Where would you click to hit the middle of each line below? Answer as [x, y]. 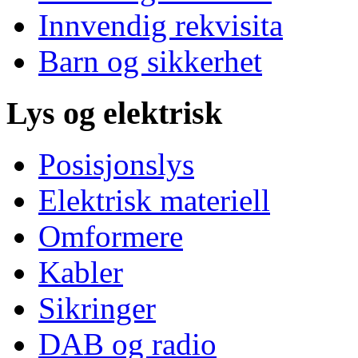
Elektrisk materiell [154, 201]
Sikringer [97, 308]
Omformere [111, 237]
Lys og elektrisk [114, 113]
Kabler [81, 272]
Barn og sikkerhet [150, 61]
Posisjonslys [116, 165]
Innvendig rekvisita [161, 25]
